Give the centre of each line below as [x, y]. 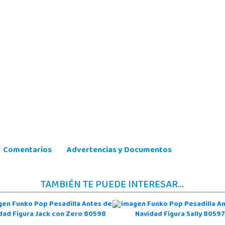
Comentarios [27, 151]
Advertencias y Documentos [119, 151]
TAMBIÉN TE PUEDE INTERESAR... [113, 186]
